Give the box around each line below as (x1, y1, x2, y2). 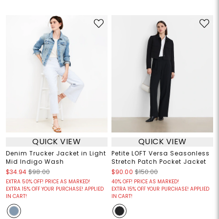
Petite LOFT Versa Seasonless (111, 149, 210, 157)
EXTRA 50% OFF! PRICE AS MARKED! (5, 177, 90, 185)
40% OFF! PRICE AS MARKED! (111, 177, 179, 185)
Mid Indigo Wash (5, 157, 64, 166)
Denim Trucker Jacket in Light (5, 149, 106, 157)
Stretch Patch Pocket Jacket (111, 157, 206, 166)
